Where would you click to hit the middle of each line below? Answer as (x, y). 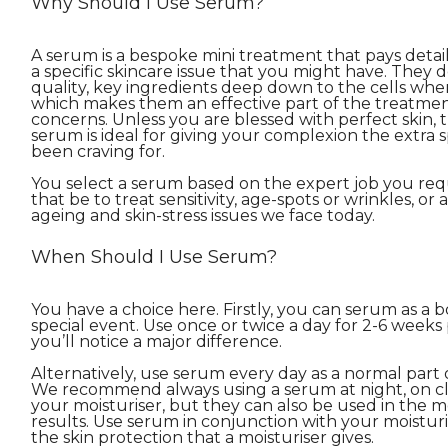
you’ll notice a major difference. (156, 342)
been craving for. (97, 152)
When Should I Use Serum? (153, 257)
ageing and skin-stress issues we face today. (202, 216)
